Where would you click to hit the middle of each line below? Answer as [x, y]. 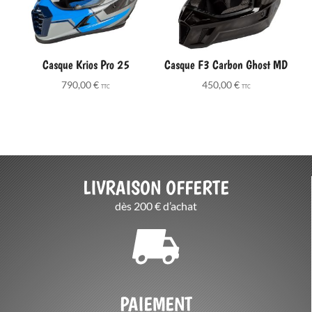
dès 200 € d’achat [156, 205]
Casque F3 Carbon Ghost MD [226, 65]
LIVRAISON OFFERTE [156, 187]
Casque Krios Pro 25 [86, 65]
